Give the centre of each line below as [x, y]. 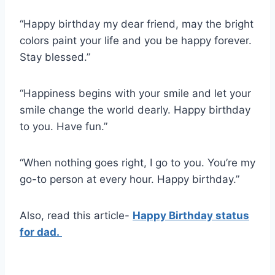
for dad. [41, 232]
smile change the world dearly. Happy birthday [135, 110]
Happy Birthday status [191, 216]
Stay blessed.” [55, 57]
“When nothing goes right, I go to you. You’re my [137, 163]
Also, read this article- [76, 216]
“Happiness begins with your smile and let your [135, 94]
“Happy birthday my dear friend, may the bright [137, 24]
